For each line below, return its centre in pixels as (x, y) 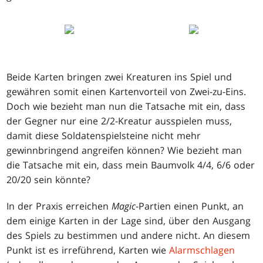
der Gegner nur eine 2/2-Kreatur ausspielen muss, (119, 121)
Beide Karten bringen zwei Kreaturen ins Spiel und (119, 77)
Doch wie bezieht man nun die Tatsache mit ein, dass (126, 107)
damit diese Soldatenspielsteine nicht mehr (104, 136)
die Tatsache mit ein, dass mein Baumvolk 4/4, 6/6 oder (131, 165)
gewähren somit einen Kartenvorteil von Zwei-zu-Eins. (127, 92)
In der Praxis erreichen (59, 206)
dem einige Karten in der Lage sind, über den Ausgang (129, 221)
